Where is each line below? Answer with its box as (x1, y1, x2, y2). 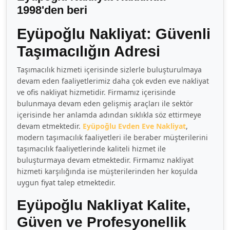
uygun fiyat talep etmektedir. (17, 178, 118, 187)
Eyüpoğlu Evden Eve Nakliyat (83, 121, 186, 131)
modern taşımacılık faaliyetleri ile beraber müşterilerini (17, 132, 208, 142)
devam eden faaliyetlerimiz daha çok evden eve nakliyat (17, 76, 209, 86)
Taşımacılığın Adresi (17, 43, 160, 60)
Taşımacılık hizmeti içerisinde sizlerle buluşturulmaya (17, 65, 202, 74)
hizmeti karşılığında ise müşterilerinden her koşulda (17, 166, 198, 176)
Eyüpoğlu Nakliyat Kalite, (17, 197, 190, 213)
